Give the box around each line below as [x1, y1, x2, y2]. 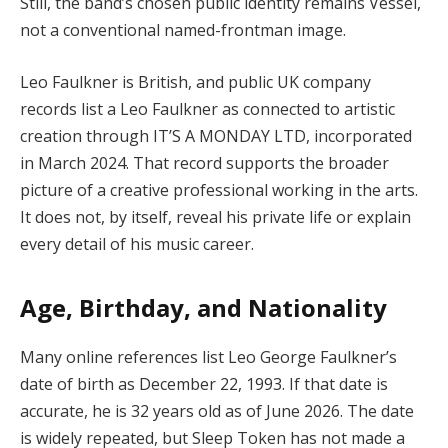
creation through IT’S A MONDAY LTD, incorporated [20, 124, 412, 147]
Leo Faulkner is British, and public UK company [20, 70, 371, 93]
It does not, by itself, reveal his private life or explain [20, 205, 411, 228]
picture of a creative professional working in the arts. [20, 178, 418, 201]
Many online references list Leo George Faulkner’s [20, 346, 397, 369]
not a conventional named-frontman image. [20, 19, 346, 42]
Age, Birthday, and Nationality [20, 291, 387, 325]
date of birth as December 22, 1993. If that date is [20, 373, 388, 396]
